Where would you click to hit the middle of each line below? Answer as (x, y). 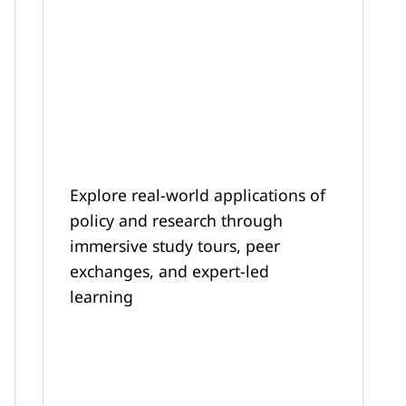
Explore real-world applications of (197, 195)
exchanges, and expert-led (169, 271)
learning (101, 297)
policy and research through (176, 221)
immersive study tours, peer (174, 246)
